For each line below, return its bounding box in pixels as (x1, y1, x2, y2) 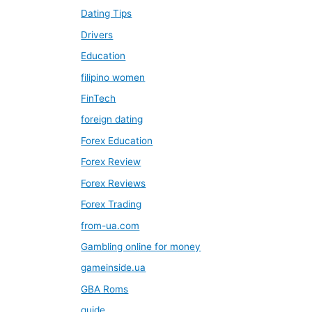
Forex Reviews (81, 177, 146, 189)
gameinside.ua (81, 262, 146, 274)
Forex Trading (81, 198, 142, 210)
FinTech (81, 93, 116, 104)
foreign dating (81, 114, 143, 125)
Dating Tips (81, 8, 132, 19)
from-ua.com (81, 219, 140, 231)
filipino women (81, 71, 146, 83)
